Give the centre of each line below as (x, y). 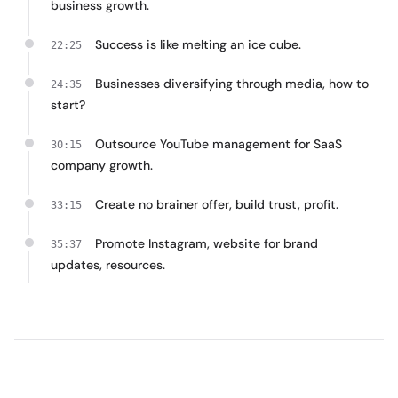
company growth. (102, 165)
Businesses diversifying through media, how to (232, 84)
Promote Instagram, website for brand (207, 243)
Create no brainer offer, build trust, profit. (217, 204)
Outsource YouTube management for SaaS (219, 144)
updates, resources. (108, 265)
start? (68, 105)
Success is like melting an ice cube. (198, 44)
